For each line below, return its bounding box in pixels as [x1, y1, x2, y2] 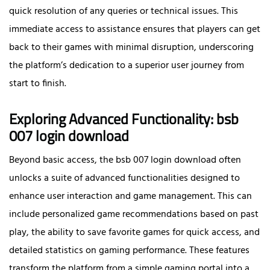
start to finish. [9, 76, 66, 92]
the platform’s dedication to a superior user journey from [9, 58, 244, 74]
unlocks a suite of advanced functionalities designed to [9, 170, 240, 186]
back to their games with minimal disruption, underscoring [9, 40, 254, 56]
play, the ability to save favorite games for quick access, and [9, 224, 260, 240]
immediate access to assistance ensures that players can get [9, 22, 260, 38]
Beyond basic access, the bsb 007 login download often [9, 152, 241, 168]
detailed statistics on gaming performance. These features [9, 242, 250, 259]
